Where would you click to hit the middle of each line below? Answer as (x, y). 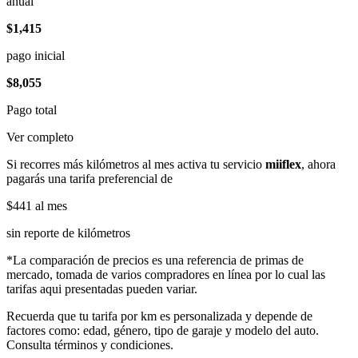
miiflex (283, 164)
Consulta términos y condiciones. (90, 345)
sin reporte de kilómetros (68, 233)
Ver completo (40, 137)
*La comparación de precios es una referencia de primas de (155, 260)
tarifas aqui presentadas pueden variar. (102, 289)
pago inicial (36, 56)
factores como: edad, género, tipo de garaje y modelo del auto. (163, 330)
